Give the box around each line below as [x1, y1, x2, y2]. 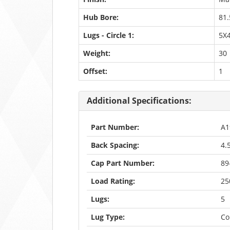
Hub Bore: [83, 12, 119, 22]
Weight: [83, 48, 110, 58]
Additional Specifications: [87, 95, 191, 106]
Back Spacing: [91, 140, 139, 150]
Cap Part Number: [91, 158, 155, 168]
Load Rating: [91, 176, 135, 186]
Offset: [83, 66, 107, 76]
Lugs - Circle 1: [83, 30, 134, 40]
